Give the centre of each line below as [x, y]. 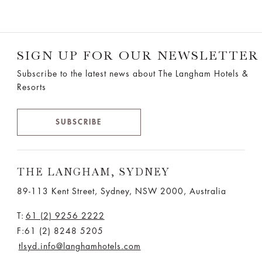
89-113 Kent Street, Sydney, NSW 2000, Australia [121, 191]
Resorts [31, 87]
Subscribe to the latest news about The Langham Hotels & [132, 73]
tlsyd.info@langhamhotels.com [80, 246]
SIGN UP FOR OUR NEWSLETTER [138, 55]
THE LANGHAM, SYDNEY [93, 172]
